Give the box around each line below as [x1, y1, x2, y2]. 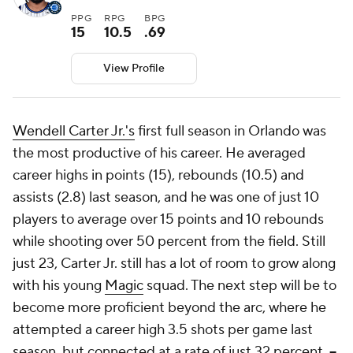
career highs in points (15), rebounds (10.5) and [13, 165, 304, 184]
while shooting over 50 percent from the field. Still [13, 232, 325, 251]
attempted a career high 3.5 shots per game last [13, 320, 313, 339]
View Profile [103, 61, 165, 76]
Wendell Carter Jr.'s [13, 121, 135, 140]
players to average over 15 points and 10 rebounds [13, 210, 324, 229]
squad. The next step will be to [143, 276, 336, 295]
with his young [13, 276, 105, 295]
